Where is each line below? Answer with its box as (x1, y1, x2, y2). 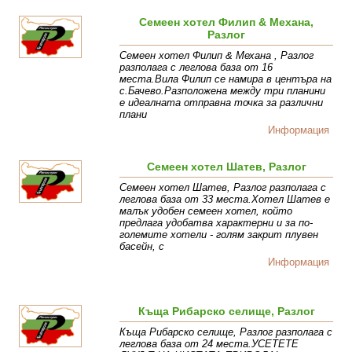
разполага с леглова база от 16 (119, 61, 273, 74)
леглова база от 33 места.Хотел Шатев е (119, 193, 331, 206)
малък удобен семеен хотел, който (119, 205, 293, 218)
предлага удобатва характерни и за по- (119, 217, 313, 229)
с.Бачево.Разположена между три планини (119, 85, 326, 97)
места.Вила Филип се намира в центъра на (119, 73, 332, 86)
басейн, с (119, 240, 165, 253)
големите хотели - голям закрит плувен (119, 229, 319, 241)
